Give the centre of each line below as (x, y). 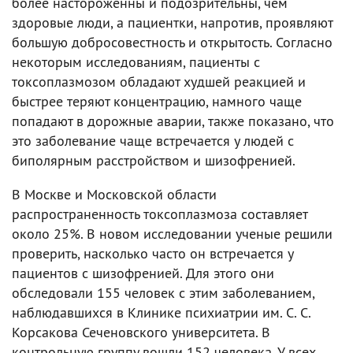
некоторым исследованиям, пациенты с (136, 61)
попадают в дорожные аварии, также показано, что (173, 121)
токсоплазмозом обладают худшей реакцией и (159, 81)
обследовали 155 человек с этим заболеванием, (163, 292)
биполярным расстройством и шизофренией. (154, 160)
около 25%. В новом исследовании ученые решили (172, 233)
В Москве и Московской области (114, 194)
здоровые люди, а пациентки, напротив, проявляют (172, 22)
